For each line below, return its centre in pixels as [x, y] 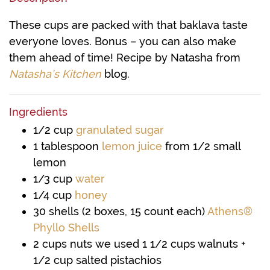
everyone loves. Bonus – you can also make [123, 41]
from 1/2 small [203, 146]
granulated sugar [120, 130]
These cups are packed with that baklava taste [128, 25]
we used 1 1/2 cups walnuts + [170, 244]
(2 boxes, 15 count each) [145, 211]
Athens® [230, 211]
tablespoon [70, 146]
